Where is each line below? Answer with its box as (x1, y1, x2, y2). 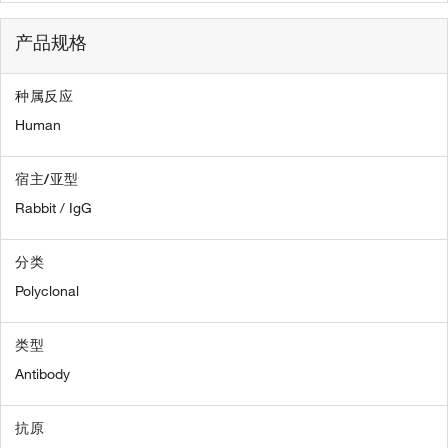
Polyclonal (15, 281, 79, 300)
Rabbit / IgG (15, 198, 92, 217)
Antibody (15, 364, 70, 383)
